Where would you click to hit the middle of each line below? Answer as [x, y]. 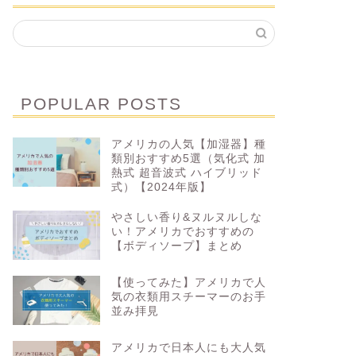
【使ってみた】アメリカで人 [188, 282]
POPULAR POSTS [101, 104]
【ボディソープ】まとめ [176, 246]
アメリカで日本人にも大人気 [188, 347]
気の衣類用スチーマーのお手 [188, 296]
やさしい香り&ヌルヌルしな [186, 217]
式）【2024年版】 [161, 187]
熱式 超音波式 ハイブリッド [186, 173]
